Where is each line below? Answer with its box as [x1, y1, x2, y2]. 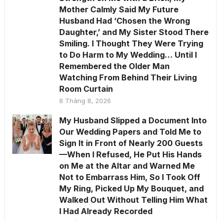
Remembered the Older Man [59, 61, 170, 71]
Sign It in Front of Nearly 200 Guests [59, 138, 203, 148]
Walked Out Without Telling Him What [59, 194, 208, 205]
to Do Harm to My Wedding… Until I [59, 49, 197, 60]
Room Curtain [59, 83, 113, 94]
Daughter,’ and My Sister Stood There [59, 27, 209, 37]
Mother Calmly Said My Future [59, 4, 179, 14]
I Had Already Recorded [59, 206, 152, 216]
